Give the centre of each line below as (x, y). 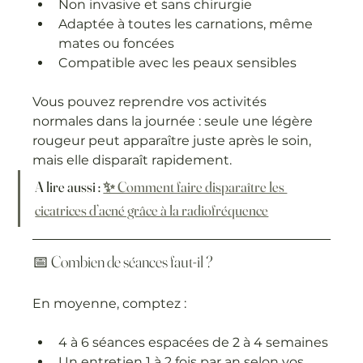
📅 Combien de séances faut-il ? (123, 261)
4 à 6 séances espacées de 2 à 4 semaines (194, 342)
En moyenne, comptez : (110, 303)
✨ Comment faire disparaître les (195, 186)
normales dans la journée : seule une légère (175, 121)
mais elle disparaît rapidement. (132, 160)
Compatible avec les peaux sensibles (178, 62)
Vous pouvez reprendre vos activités (152, 101)
